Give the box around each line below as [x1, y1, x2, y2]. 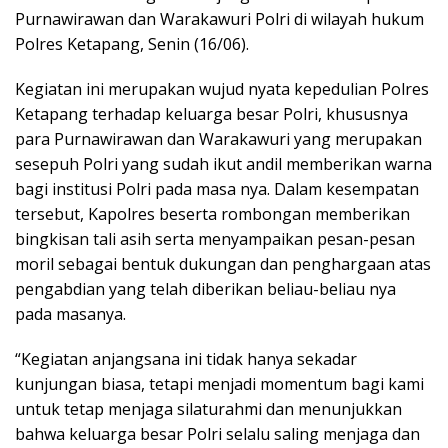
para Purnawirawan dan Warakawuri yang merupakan [15, 127, 422, 150]
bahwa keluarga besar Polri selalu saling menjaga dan [15, 422, 420, 445]
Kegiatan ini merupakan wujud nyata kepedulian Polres [15, 77, 429, 100]
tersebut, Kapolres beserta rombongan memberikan [15, 202, 410, 225]
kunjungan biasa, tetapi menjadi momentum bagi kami [15, 372, 424, 395]
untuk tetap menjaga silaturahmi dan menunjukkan [15, 397, 402, 420]
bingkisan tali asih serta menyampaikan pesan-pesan [15, 227, 415, 250]
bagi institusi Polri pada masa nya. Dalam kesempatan [15, 177, 419, 200]
